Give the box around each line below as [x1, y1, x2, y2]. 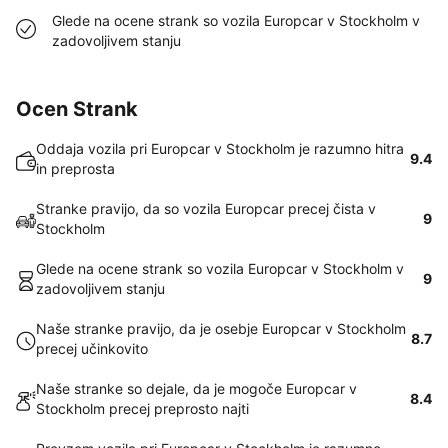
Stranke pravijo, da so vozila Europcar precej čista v [36, 200, 376, 217]
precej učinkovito [36, 340, 148, 357]
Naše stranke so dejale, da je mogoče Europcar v [36, 380, 357, 397]
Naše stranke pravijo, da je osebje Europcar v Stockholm [36, 320, 406, 337]
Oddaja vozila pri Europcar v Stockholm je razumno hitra [36, 140, 404, 157]
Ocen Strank [16, 97, 138, 121]
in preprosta [36, 160, 115, 177]
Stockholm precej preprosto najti [36, 400, 249, 417]
